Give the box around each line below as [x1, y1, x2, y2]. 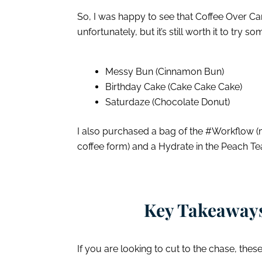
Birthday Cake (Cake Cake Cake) [105, 81, 242, 92]
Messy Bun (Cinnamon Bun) [105, 66, 224, 77]
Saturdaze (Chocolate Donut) [105, 96, 230, 108]
